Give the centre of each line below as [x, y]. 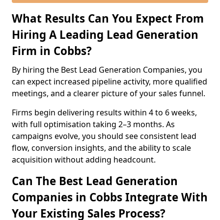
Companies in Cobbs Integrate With [110, 197]
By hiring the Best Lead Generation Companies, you [107, 70]
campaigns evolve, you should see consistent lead [104, 136]
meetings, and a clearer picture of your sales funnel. [109, 93]
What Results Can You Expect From [108, 18]
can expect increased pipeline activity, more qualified [110, 82]
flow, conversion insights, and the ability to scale [101, 148]
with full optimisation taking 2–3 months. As [93, 124]
